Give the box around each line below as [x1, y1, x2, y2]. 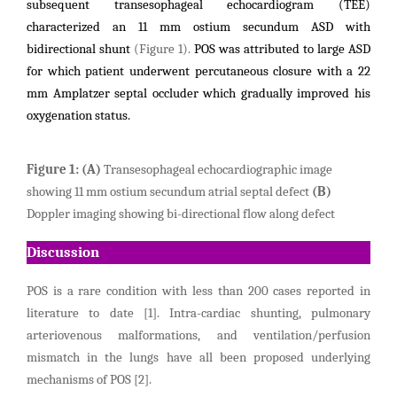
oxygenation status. [27, 108, 130, 124]
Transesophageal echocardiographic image [101, 162, 332, 178]
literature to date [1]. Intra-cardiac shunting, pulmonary [27, 306, 370, 322]
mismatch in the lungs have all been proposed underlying [27, 350, 370, 366]
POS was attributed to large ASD [194, 42, 370, 58]
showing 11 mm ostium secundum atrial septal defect [27, 184, 312, 200]
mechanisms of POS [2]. [27, 372, 152, 388]
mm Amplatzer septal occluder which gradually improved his [27, 86, 370, 102]
